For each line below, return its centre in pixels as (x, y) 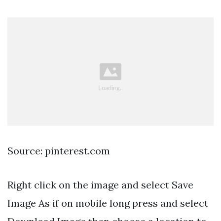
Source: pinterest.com (59, 151)
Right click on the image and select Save (100, 185)
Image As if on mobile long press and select (108, 203)
